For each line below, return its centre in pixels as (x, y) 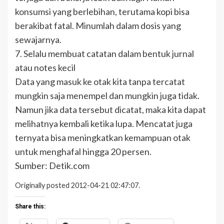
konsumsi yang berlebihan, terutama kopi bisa (102, 11)
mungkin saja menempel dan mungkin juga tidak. (107, 95)
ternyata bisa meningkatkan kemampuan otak (103, 137)
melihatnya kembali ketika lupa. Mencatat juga (104, 123)
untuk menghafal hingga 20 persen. (83, 151)
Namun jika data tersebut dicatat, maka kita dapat (110, 109)
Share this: (30, 206)
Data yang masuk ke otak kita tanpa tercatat (100, 81)
